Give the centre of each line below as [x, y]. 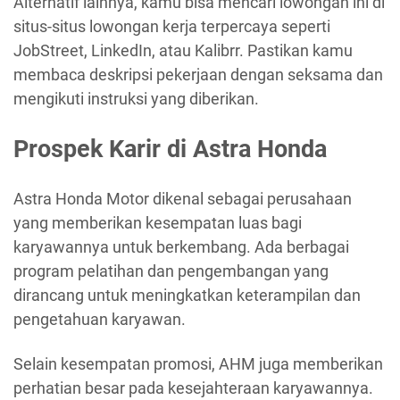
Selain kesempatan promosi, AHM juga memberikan [198, 363]
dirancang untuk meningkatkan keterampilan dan [187, 296]
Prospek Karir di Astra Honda [170, 149]
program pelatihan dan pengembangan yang [171, 271]
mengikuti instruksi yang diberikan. [136, 99]
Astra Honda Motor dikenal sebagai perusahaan [183, 199]
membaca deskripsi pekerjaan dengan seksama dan [198, 75]
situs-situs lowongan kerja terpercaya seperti [172, 27]
